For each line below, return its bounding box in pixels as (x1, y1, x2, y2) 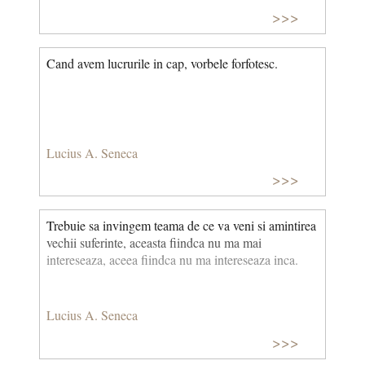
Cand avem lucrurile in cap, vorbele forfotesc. (46, 55, 278, 73)
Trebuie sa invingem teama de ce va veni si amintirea (46, 217, 316, 235)
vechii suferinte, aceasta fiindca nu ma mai (46, 234, 262, 252)
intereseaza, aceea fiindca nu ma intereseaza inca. (46, 251, 298, 269)
